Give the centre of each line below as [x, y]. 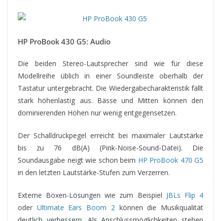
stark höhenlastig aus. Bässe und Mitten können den [110, 101]
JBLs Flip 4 [185, 195]
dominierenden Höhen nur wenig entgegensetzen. [97, 113]
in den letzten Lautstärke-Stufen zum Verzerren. [94, 173]
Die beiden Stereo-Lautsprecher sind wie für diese [110, 64]
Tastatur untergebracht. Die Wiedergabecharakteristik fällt [110, 88]
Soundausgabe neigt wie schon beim [78, 160]
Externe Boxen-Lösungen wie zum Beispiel [92, 195]
